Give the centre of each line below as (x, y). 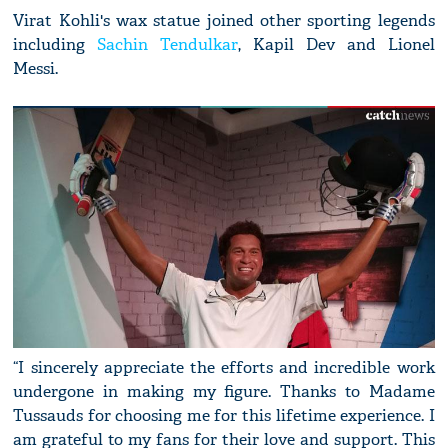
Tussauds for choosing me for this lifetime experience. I (224, 416)
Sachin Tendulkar (167, 45)
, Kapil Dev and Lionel (336, 45)
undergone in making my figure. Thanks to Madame (224, 392)
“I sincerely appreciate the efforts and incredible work (224, 368)
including (55, 45)
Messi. (36, 69)
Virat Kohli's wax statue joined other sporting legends (224, 21)
